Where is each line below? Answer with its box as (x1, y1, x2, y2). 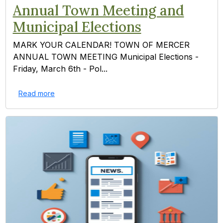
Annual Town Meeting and (12, 1, 184, 19)
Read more (18, 89, 55, 98)
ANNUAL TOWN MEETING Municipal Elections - (12, 51, 199, 62)
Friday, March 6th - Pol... (12, 63, 108, 74)
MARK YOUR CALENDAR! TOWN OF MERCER (12, 39, 190, 50)
